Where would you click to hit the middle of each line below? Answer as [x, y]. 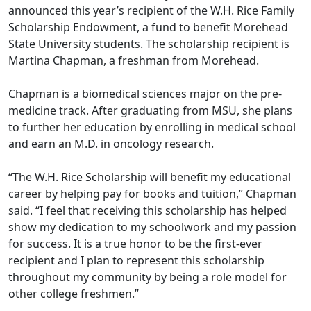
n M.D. [81, 144]
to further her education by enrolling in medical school [152, 127]
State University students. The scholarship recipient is [149, 44]
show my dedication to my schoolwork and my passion [152, 227]
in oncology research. [157, 144]
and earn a [36, 144]
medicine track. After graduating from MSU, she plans [150, 111]
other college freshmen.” [83, 294]
